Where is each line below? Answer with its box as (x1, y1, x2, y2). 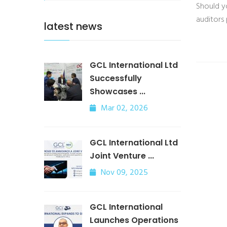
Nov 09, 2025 (101, 166, 148, 179)
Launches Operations (90, 214, 178, 226)
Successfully (90, 72, 142, 84)
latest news (44, 19, 102, 33)
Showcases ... (90, 86, 145, 97)
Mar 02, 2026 (101, 102, 148, 115)
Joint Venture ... (90, 150, 154, 162)
